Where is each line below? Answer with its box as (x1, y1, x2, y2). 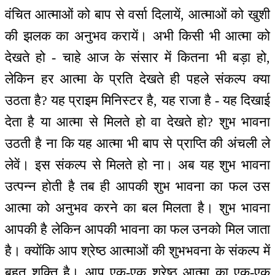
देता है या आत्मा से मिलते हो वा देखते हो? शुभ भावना (5, 114, 270, 130)
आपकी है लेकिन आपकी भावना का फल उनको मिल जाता (5, 221, 270, 237)
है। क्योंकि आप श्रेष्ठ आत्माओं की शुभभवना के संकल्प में (5, 242, 270, 258)
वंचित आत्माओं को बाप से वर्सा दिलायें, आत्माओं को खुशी (5, 6, 270, 22)
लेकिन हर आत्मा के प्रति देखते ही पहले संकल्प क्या (5, 71, 270, 87)
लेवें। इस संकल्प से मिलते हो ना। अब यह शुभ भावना (5, 157, 270, 172)
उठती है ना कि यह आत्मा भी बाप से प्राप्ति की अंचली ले (5, 135, 270, 151)
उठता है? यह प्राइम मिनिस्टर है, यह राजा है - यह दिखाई (5, 92, 270, 108)
